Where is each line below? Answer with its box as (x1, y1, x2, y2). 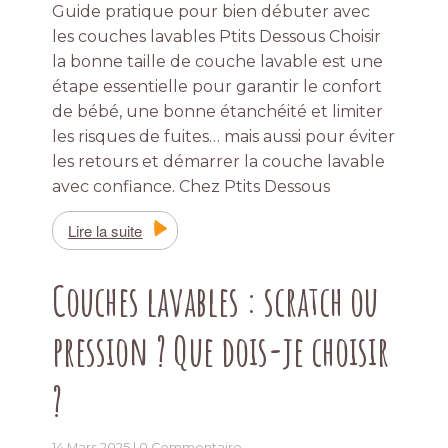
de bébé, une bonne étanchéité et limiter (52, 101, 384, 121)
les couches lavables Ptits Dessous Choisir (52, 26, 382, 46)
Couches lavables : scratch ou (52, 274, 379, 326)
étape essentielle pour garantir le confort (52, 76, 383, 96)
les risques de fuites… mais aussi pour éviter (52, 126, 396, 146)
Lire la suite (68, 219, 143, 241)
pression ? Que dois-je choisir (52, 324, 390, 376)
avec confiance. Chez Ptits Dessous (52, 176, 331, 196)
